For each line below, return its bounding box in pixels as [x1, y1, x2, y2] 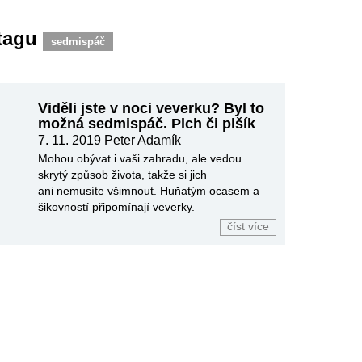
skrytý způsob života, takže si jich [38, 168, 208, 181]
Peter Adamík [104, 133, 182, 147]
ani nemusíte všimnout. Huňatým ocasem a [38, 184, 260, 197]
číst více [226, 221, 269, 233]
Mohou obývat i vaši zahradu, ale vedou [38, 152, 242, 165]
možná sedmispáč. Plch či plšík [38, 116, 256, 132]
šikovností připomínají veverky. [38, 200, 196, 213]
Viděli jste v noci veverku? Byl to [38, 100, 265, 116]
